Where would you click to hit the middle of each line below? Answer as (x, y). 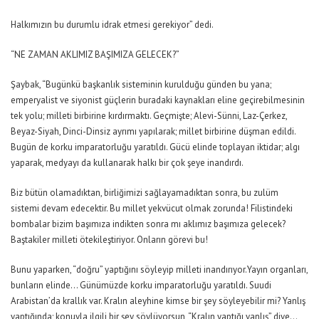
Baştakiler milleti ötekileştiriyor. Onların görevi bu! (109, 240)
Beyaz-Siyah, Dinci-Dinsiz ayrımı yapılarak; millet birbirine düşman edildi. (153, 131)
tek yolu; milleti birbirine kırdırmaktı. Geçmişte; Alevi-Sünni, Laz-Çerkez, (149, 116)
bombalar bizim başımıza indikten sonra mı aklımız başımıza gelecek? (148, 224)
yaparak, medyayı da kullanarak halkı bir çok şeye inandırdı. (127, 163)
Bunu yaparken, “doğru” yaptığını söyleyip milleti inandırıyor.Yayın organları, (159, 270)
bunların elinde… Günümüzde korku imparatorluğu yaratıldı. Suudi (141, 285)
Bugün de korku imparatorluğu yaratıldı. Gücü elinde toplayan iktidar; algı (155, 147)
